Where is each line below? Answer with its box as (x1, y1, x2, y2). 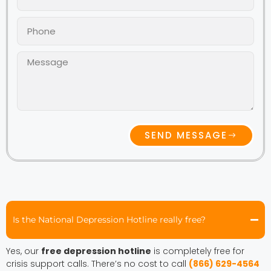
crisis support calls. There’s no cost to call (6, 257, 189, 270)
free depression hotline (41, 244, 151, 257)
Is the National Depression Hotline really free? (13, 214, 206, 225)
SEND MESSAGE (145, 129, 227, 142)
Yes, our (6, 244, 41, 257)
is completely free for (151, 244, 244, 257)
